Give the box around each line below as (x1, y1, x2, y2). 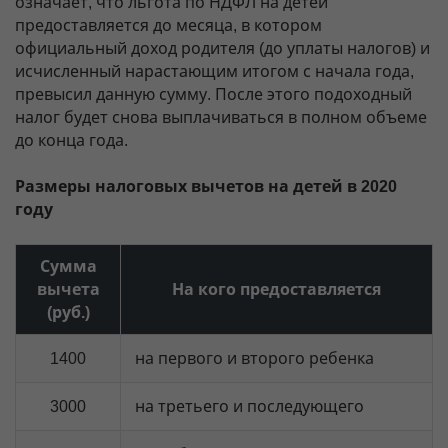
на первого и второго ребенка (135, 350, 374, 367)
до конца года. (15, 132, 128, 149)
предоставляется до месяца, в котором (15, 17, 322, 34)
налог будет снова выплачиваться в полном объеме (15, 109, 427, 126)
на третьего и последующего (135, 398, 364, 415)
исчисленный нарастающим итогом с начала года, (15, 63, 414, 80)
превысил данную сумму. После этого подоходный (15, 86, 412, 103)
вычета (36, 281, 100, 298)
